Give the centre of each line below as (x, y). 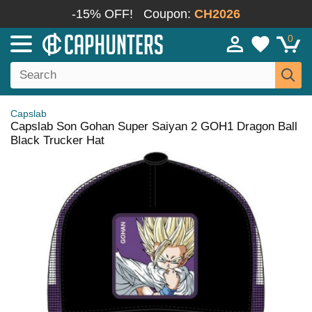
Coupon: (169, 14)
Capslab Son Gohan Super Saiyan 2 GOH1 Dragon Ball (154, 126)
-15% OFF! (102, 14)
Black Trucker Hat (57, 140)
